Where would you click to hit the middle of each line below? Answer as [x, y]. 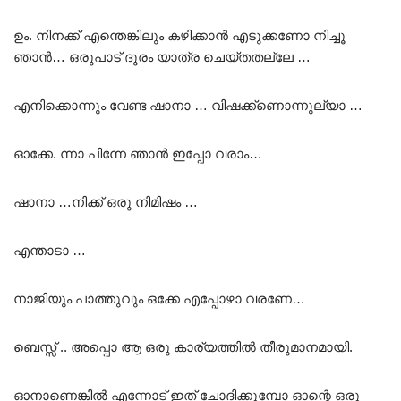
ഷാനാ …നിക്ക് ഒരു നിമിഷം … [106, 201]
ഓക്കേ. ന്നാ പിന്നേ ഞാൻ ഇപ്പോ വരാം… [138, 153]
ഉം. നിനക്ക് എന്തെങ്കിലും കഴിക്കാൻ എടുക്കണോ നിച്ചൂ [179, 35]
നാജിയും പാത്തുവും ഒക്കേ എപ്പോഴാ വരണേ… [159, 298]
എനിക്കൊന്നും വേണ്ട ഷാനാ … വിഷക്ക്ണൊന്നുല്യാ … [188, 105]
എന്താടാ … [50, 250]
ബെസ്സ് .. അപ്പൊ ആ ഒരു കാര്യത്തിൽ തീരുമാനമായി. [183, 346]
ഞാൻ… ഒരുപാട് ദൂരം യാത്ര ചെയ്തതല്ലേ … [162, 56]
